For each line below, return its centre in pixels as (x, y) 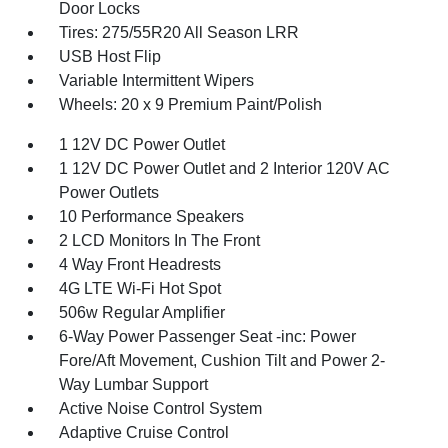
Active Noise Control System (161, 408)
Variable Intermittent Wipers (157, 80)
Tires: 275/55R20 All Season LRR (179, 32)
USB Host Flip (110, 56)
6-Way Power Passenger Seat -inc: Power (208, 336)
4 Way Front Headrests (140, 264)
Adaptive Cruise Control (144, 432)
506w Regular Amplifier (142, 312)
